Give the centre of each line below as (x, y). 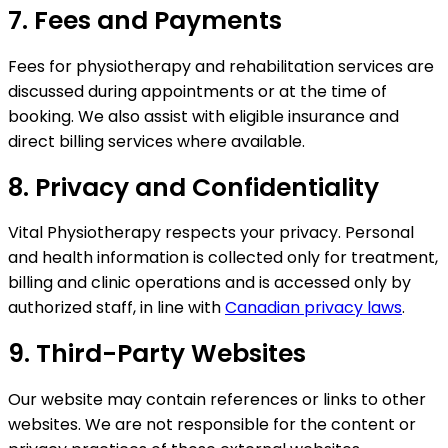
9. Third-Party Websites (157, 354)
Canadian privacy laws (313, 308)
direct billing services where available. (156, 141)
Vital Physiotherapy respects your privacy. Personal (211, 233)
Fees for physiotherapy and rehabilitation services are (221, 66)
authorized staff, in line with (116, 308)
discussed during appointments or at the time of (197, 91)
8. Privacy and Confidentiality (193, 187)
